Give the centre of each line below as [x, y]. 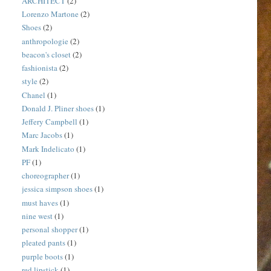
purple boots [43, 256]
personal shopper [50, 230]
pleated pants [44, 243]
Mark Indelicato [48, 149]
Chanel [34, 95]
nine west [38, 216]
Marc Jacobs [42, 135]
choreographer [46, 176]
